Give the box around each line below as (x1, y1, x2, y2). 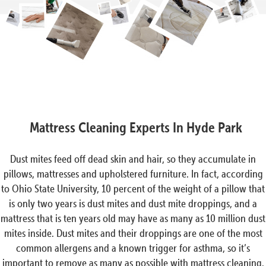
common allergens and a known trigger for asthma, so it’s (16, 242, 250, 255)
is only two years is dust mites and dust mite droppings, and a (9, 197, 257, 210)
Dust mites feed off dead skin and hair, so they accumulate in (10, 153, 256, 166)
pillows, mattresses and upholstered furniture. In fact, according (3, 167, 263, 180)
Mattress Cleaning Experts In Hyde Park (30, 119, 242, 137)
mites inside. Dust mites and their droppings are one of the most (4, 227, 262, 240)
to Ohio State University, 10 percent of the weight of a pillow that (1, 182, 265, 195)
